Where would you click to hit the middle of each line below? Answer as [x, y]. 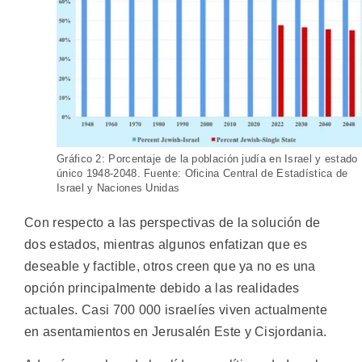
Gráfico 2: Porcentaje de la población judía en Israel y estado [207, 158]
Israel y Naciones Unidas [118, 187]
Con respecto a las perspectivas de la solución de [173, 222]
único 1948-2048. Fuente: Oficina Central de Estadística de [202, 173]
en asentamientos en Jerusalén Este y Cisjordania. [176, 331]
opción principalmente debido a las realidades [162, 288]
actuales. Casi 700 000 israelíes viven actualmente [176, 309]
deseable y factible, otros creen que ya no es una [170, 266]
